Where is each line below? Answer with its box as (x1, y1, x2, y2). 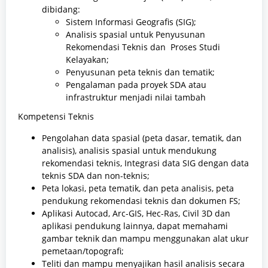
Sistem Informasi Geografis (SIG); (66, 16, 196, 28)
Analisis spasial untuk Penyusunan (66, 28, 205, 40)
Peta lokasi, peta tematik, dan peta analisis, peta (42, 182, 234, 194)
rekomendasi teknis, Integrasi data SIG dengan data (42, 157, 249, 169)
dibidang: (42, 3, 80, 15)
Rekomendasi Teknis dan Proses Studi (66, 41, 220, 53)
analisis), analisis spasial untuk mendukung (42, 145, 217, 157)
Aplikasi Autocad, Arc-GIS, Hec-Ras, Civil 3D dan (42, 208, 230, 220)
